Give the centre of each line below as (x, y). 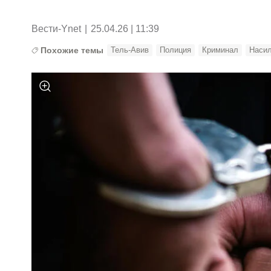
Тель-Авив (130, 50)
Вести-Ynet (57, 28)
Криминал (220, 50)
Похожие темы (72, 50)
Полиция (176, 50)
